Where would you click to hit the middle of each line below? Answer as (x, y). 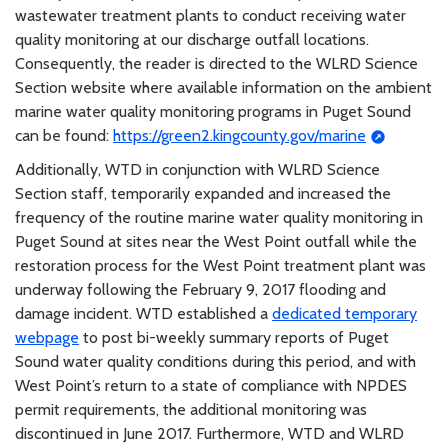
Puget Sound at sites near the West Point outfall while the (216, 242)
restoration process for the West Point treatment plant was (220, 266)
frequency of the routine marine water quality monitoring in (219, 218)
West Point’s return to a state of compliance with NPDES (211, 386)
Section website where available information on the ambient (223, 88)
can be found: (64, 136)
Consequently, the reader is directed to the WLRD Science (216, 64)
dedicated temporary (344, 314)
